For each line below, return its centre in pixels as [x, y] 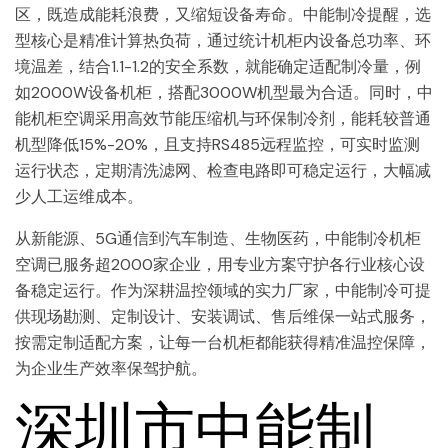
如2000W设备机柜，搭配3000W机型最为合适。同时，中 [224, 93]
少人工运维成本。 [79, 197]
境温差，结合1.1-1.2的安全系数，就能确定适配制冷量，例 [218, 67]
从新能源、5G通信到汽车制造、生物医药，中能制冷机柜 [218, 239]
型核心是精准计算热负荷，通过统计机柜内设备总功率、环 [223, 41]
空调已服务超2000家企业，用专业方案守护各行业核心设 [220, 265]
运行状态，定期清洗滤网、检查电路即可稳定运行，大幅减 [223, 171]
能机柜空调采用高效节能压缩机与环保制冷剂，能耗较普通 [223, 119]
